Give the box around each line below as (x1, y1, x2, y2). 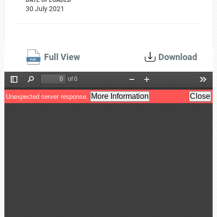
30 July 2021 (25, 5, 64, 13)
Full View (44, 52, 80, 62)
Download (158, 52, 198, 62)
